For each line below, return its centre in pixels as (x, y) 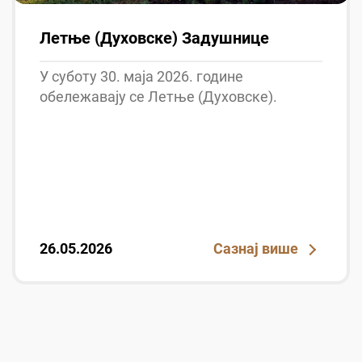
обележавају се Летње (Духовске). (158, 97)
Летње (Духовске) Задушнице (154, 38)
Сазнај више (256, 249)
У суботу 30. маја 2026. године (141, 77)
